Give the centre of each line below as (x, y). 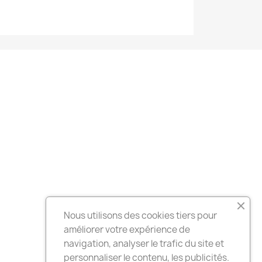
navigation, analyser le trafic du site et (144, 244)
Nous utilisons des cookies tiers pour (140, 216)
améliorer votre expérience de (127, 230)
